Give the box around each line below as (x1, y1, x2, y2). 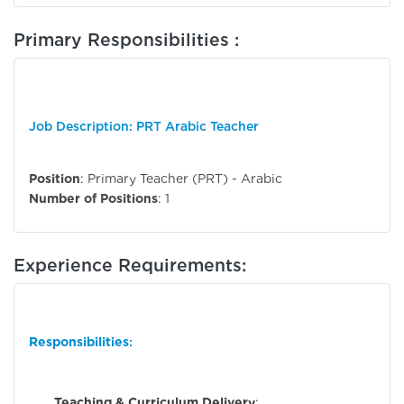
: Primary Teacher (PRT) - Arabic (80, 171, 282, 186)
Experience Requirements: (14, 254, 246, 276)
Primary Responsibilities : (14, 29, 239, 51)
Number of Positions (29, 191, 158, 206)
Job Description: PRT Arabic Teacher (29, 119, 259, 134)
